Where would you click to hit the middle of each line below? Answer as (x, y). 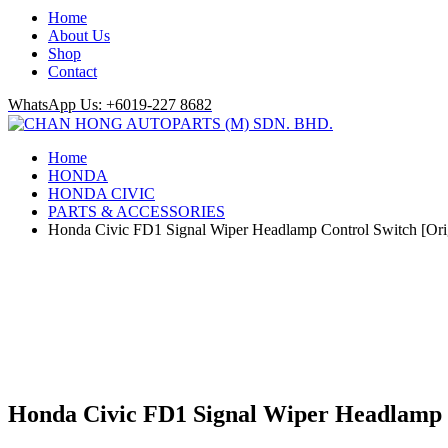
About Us (79, 35)
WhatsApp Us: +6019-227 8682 (110, 104)
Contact (72, 71)
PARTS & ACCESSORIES (136, 211)
